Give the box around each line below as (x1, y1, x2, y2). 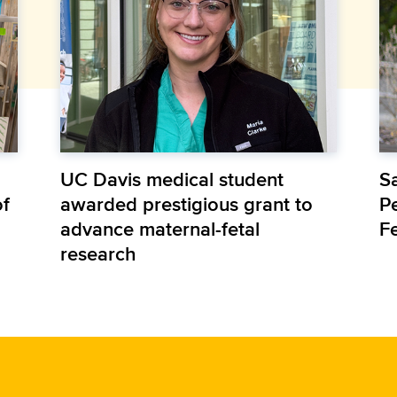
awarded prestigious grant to (59, 190, 313, 219)
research (59, 239, 136, 269)
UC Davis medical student (59, 165, 284, 194)
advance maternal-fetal (59, 214, 260, 244)
